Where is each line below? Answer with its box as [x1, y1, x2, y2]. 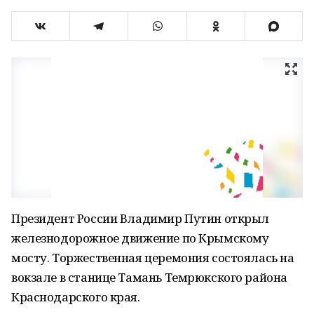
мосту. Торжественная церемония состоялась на [11, 250, 294, 266]
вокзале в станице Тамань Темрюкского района [11, 269, 287, 285]
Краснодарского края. [11, 289, 140, 305]
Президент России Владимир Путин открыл [11, 210, 270, 226]
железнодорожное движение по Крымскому [11, 230, 269, 246]
